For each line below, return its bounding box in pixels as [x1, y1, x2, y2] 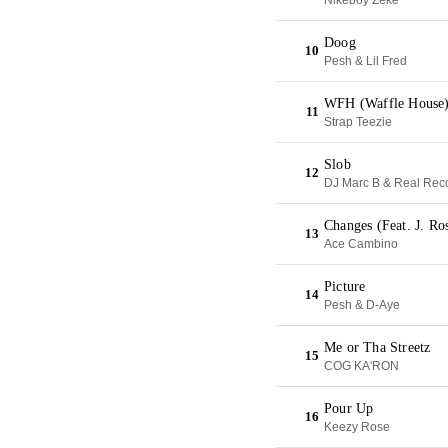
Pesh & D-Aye [324, 298, 400, 312]
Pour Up [324, 401, 374, 416]
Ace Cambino [324, 237, 398, 251]
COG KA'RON [324, 359, 399, 373]
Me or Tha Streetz [324, 340, 431, 355]
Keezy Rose [324, 420, 390, 434]
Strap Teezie [324, 115, 392, 129]
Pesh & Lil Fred [324, 54, 407, 68]
